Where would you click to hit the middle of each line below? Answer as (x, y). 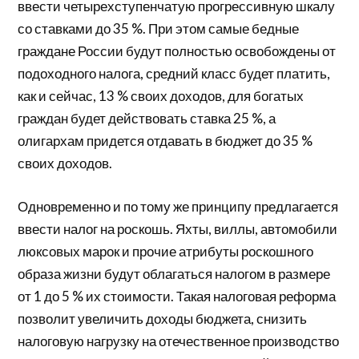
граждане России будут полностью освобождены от (177, 51)
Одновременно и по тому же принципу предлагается (178, 206)
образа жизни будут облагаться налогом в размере (174, 273)
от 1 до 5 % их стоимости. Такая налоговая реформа (177, 296)
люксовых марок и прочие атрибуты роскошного (166, 251)
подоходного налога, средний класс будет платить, (174, 74)
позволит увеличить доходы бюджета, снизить (163, 318)
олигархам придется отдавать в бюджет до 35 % (165, 141)
